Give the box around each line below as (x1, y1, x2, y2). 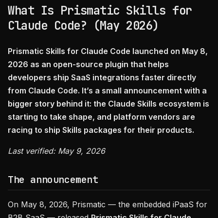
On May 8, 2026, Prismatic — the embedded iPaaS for (8, 200, 207, 209)
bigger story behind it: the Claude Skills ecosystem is (8, 99, 209, 109)
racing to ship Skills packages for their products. (8, 125, 194, 135)
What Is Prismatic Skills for (8, 3, 192, 18)
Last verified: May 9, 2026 (8, 146, 105, 156)
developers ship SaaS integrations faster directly (8, 73, 196, 82)
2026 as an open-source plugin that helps (8, 59, 169, 69)
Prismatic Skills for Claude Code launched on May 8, (8, 46, 208, 56)
